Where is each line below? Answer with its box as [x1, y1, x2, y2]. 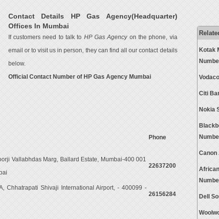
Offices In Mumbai [8, 22, 69, 30]
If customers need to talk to [8, 34, 84, 40]
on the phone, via [127, 34, 177, 40]
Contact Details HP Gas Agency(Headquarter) [8, 12, 177, 20]
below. [8, 61, 25, 66]
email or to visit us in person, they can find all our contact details [8, 47, 177, 53]
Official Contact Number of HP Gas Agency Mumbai [8, 74, 151, 80]
